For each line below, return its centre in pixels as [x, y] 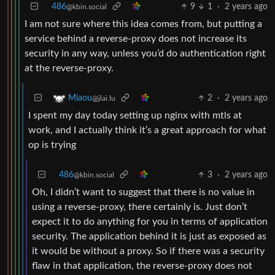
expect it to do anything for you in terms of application [150, 221]
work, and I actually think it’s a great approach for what [147, 130]
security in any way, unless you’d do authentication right [145, 53]
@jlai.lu [104, 98]
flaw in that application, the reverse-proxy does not [142, 265]
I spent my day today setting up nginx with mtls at [135, 115]
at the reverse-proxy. [69, 68]
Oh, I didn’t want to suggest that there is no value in [143, 192]
